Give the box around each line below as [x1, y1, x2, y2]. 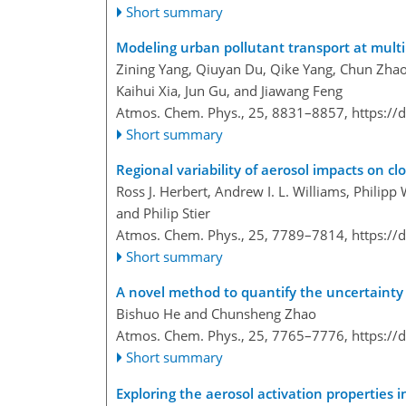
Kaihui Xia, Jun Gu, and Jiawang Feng [116, 81, 343, 100]
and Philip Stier [116, 203, 210, 222]
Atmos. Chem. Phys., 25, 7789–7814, [116, 225, 352, 244]
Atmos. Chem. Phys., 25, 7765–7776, [116, 325, 352, 344]
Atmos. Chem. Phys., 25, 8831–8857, [116, 102, 352, 121]
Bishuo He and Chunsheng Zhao [116, 304, 316, 323]
